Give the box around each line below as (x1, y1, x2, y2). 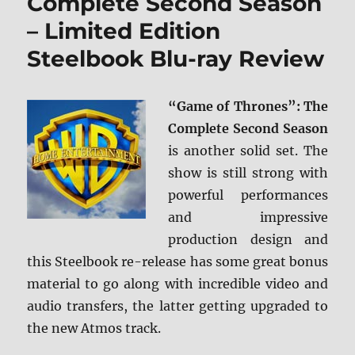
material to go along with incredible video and (27, 276, 328, 292)
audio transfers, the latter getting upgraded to (27, 298, 328, 315)
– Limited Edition (27, 17, 221, 45)
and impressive (168, 209, 328, 226)
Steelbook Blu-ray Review (27, 45, 325, 73)
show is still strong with (168, 165, 328, 181)
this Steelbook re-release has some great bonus (27, 254, 328, 270)
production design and (168, 231, 328, 248)
